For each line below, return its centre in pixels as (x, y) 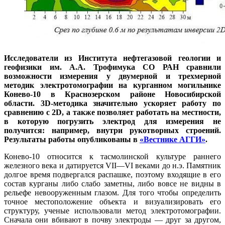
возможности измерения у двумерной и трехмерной (113, 76)
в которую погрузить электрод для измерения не (113, 122)
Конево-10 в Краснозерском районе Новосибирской (113, 94)
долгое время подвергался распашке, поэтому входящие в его (113, 175)
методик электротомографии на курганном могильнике (113, 85)
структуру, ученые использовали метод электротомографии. (113, 211)
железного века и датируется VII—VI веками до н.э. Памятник (113, 166)
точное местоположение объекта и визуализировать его (113, 202)
